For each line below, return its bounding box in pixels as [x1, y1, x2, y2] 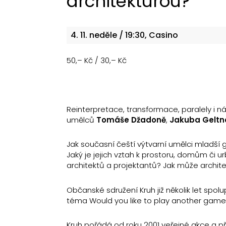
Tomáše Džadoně [96, 114, 166, 125]
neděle [89, 29, 117, 41]
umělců [67, 114, 96, 125]
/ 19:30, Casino [117, 29, 178, 41]
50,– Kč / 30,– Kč [67, 54, 127, 66]
